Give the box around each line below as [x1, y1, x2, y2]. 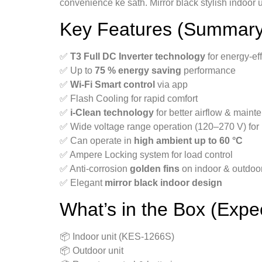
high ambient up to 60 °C [134, 135, 243, 146]
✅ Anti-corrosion [60, 163, 130, 174]
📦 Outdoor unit [60, 246, 123, 256]
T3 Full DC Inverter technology [70, 51, 205, 61]
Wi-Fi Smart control [70, 79, 155, 89]
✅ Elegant [60, 177, 105, 188]
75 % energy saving [95, 65, 181, 75]
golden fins [130, 163, 180, 174]
